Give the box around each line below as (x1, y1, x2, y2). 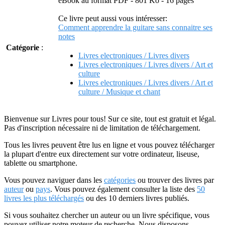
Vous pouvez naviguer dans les (4, 176, 104, 184)
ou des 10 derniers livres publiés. (84, 194, 189, 202)
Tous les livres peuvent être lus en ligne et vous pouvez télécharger (4, 141, 214, 149)
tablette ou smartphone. (4, 159, 77, 167)
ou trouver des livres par (136, 176, 214, 184)
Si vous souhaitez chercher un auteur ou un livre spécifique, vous (4, 211, 209, 219)
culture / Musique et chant (78, 87, 160, 96)
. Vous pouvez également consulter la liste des (50, 185, 197, 193)
